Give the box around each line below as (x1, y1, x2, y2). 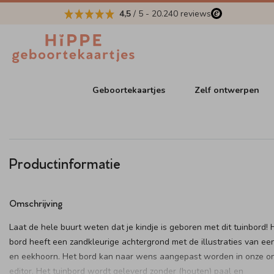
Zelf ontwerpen (194, 84, 260, 96)
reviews (178, 7, 211, 20)
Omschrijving (9, 197, 62, 209)
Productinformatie (9, 154, 120, 171)
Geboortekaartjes (92, 84, 166, 96)
